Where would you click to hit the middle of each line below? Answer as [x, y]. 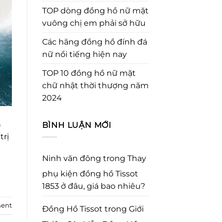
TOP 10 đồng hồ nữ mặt [89, 73]
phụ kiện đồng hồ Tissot [90, 174]
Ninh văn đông [71, 159]
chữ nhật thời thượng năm [95, 85]
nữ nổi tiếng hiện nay [84, 54]
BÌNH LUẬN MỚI [77, 125]
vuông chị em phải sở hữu [94, 23]
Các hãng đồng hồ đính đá [94, 42]
